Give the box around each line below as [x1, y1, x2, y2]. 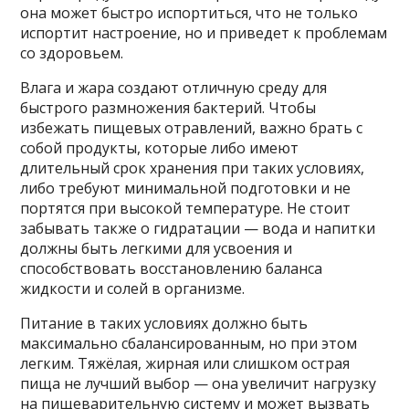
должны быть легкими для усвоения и [20, 238, 293, 259]
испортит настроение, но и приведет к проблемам [20, 23, 388, 44]
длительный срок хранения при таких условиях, [20, 158, 365, 179]
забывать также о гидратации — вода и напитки [20, 218, 376, 239]
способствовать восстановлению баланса [20, 258, 323, 279]
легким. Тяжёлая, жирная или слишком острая [20, 353, 351, 374]
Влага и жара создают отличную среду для [20, 78, 328, 99]
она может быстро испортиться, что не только [20, 3, 359, 24]
